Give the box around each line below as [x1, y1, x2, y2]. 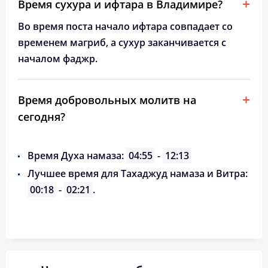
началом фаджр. [18, 52, 98, 65]
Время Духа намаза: [28, 149, 126, 162]
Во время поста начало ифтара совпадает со [18, 20, 233, 33]
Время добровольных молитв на [18, 93, 196, 107]
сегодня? [18, 109, 65, 124]
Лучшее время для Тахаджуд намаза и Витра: [28, 167, 248, 180]
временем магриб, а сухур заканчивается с [18, 36, 226, 49]
